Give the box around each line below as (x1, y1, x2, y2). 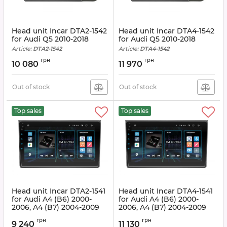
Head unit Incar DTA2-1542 (12, 26, 107, 35)
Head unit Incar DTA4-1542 (119, 26, 214, 35)
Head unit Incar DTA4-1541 (119, 186, 213, 196)
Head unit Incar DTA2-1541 (12, 186, 105, 196)
